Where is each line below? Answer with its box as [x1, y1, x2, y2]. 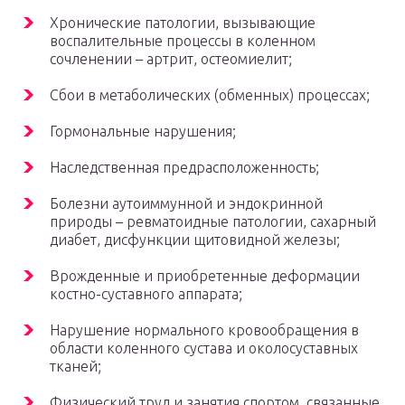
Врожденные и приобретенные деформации [50, 268, 360, 285]
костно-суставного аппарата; [50, 286, 242, 303]
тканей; [50, 358, 101, 375]
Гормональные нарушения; [50, 123, 236, 140]
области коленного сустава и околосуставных [50, 340, 358, 357]
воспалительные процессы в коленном [50, 33, 316, 50]
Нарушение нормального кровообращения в [50, 322, 359, 339]
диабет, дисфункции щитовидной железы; [50, 231, 340, 249]
